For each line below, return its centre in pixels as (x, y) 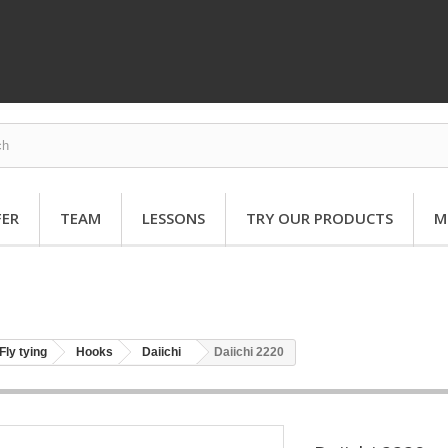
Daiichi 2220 (249, 351)
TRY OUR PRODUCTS (319, 218)
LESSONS (173, 218)
